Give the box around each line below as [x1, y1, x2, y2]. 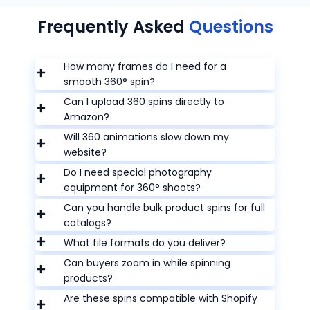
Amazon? [64, 110, 110, 125]
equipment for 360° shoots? [64, 181, 201, 195]
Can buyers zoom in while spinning [64, 256, 231, 271]
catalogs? [64, 216, 112, 230]
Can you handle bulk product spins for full [64, 201, 266, 215]
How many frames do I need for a [64, 60, 227, 74]
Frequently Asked [37, 15, 189, 39]
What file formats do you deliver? [64, 236, 226, 250]
